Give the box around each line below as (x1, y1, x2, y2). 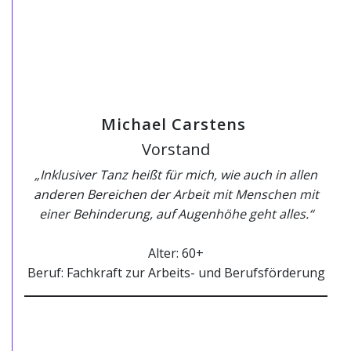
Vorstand (142, 139, 210, 160)
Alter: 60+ (148, 244, 204, 262)
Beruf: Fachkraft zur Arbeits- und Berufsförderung (27, 264, 325, 281)
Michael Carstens (101, 114, 251, 135)
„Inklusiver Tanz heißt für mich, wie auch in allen (34, 166, 317, 183)
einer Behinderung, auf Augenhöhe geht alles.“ (38, 205, 313, 223)
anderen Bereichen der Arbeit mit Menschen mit (33, 186, 319, 203)
